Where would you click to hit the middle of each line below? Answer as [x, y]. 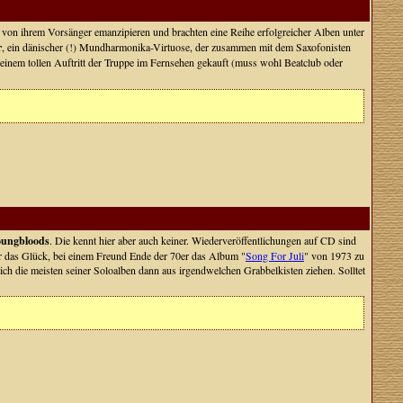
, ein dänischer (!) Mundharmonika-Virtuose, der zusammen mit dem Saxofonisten [176, 47]
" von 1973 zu [334, 255]
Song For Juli [275, 255]
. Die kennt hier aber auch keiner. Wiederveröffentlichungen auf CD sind [203, 240]
